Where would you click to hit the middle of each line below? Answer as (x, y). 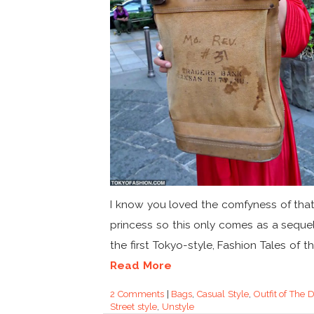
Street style (134, 307)
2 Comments (137, 294)
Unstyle (178, 307)
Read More (141, 266)
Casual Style (223, 294)
